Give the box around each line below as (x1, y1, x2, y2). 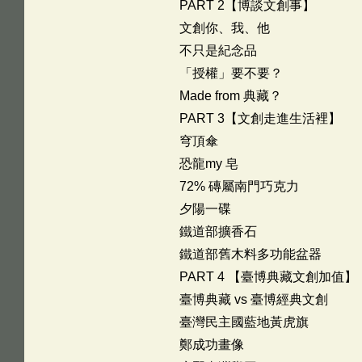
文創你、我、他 (179, 21, 270, 35)
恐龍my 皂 (179, 157, 238, 170)
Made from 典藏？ (179, 89, 282, 103)
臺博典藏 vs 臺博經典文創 (179, 293, 328, 306)
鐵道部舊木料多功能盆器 (179, 247, 322, 261)
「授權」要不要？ (179, 66, 283, 80)
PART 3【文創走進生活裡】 (179, 112, 341, 125)
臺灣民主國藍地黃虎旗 (179, 315, 309, 329)
